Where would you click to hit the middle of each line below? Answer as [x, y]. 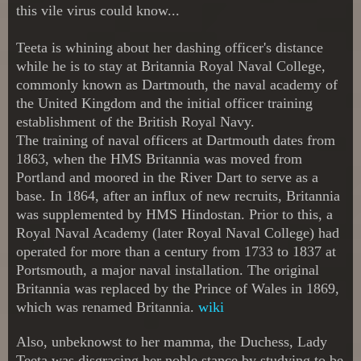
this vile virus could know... [98, 10]
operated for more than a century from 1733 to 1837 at [176, 251]
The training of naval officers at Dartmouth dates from [176, 140]
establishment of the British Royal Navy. [135, 121]
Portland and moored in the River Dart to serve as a [167, 177]
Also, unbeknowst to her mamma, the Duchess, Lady [172, 341]
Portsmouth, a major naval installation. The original [168, 270]
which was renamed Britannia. [107, 307]
